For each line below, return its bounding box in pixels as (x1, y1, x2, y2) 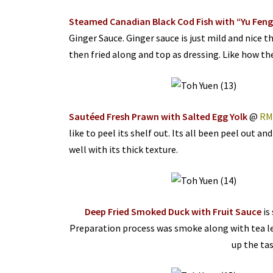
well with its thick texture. (68, 143, 178, 156)
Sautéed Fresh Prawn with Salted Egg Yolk (68, 110, 247, 123)
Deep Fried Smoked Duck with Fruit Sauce (85, 205, 262, 218)
